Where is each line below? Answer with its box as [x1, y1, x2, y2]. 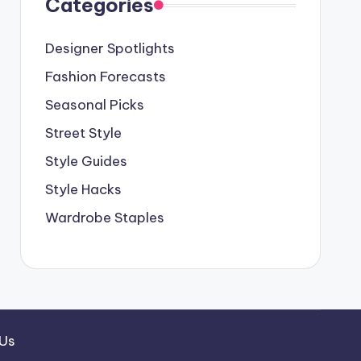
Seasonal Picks [44, 96, 144, 114]
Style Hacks [44, 180, 122, 198]
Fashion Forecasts [44, 68, 166, 85]
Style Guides [44, 152, 127, 170]
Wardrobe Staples [44, 209, 164, 226]
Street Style [44, 124, 122, 142]
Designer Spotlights [44, 39, 175, 57]
